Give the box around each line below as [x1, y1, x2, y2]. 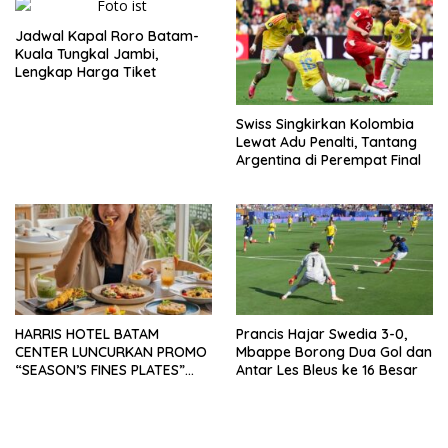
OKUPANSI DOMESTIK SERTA [15, 414, 200, 433]
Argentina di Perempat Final [236, 151, 421, 170]
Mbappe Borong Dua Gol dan [236, 342, 432, 361]
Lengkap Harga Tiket [15, 62, 156, 81]
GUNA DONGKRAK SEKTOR [15, 378, 192, 397]
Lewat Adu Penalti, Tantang [236, 133, 417, 152]
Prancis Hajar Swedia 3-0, [236, 324, 407, 343]
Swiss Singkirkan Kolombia [236, 115, 414, 134]
